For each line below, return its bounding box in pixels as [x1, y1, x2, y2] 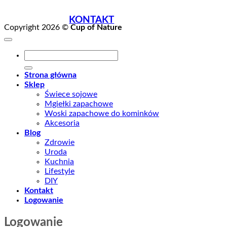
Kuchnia [45, 157, 74, 166]
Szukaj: [24, 50, 49, 58]
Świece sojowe [45, 90, 97, 98]
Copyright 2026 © [4, 23, 70, 31]
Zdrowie [45, 138, 74, 146]
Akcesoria [45, 119, 80, 127]
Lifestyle [45, 167, 74, 175]
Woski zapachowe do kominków [45, 109, 159, 118]
